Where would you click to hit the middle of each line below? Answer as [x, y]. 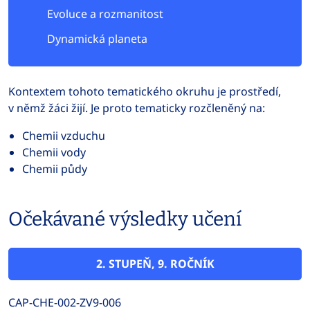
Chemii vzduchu [64, 136]
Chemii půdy [55, 169]
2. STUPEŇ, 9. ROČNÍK [155, 264]
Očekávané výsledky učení [125, 219]
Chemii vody [54, 152]
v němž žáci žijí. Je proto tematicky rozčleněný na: [137, 108]
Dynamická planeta [97, 39]
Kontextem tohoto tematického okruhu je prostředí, [145, 91]
